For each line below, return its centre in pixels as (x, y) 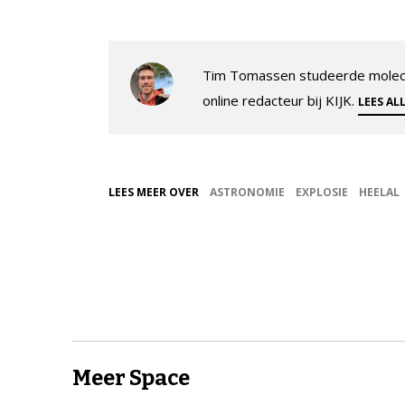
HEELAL (379, 192)
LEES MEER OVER (154, 192)
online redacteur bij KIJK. (280, 100)
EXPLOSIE (322, 192)
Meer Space (131, 377)
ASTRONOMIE (247, 192)
